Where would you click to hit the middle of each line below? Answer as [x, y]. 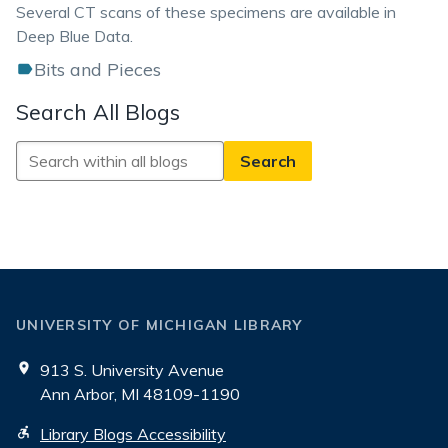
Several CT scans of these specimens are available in [206, 12]
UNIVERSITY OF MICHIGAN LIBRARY [159, 325]
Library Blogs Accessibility [133, 434]
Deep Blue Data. [74, 36]
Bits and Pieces [97, 69]
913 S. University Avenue [132, 370]
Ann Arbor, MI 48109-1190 [140, 394]
